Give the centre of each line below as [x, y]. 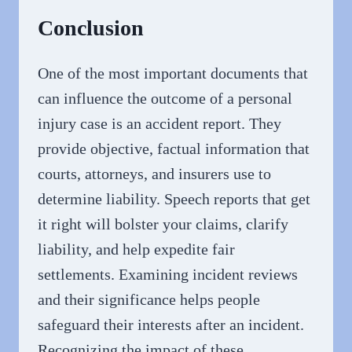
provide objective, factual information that [174, 149]
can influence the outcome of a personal [165, 99]
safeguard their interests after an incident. [171, 325]
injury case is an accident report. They [159, 124]
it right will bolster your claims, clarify [163, 224]
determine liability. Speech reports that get [174, 199]
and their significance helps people [149, 300]
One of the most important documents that [173, 73]
